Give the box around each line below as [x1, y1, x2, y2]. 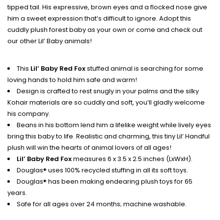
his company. [7, 109, 50, 118]
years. [7, 188, 27, 197]
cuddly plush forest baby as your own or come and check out [7, 25, 202, 34]
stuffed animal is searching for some [85, 63, 203, 73]
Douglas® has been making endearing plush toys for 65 [17, 176, 192, 186]
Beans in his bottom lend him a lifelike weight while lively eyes [17, 120, 211, 130]
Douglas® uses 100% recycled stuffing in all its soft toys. [17, 165, 188, 175]
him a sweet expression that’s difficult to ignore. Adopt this [7, 13, 191, 23]
